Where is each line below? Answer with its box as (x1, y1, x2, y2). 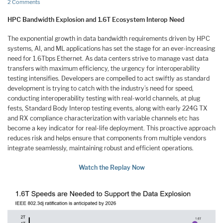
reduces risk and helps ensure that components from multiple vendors (7, 134, 206, 142)
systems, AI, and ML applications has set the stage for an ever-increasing (7, 45, 215, 53)
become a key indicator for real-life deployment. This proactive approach (7, 124, 216, 132)
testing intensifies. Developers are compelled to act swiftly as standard (7, 75, 210, 83)
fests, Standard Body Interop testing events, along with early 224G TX (7, 105, 208, 112)
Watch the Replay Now (78, 163, 145, 171)
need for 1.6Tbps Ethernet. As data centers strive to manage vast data (7, 55, 209, 63)
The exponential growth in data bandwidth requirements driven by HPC (7, 35, 210, 43)
